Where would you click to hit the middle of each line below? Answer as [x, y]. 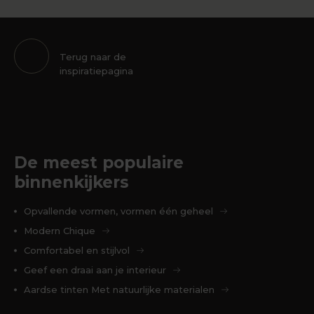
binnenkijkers [71, 183]
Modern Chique [60, 231]
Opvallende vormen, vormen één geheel [118, 211]
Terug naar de [93, 57]
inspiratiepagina [96, 71]
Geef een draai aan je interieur [95, 270]
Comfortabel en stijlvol [77, 251]
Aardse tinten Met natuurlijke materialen [119, 290]
